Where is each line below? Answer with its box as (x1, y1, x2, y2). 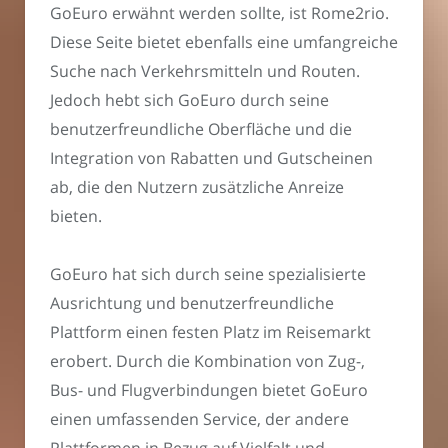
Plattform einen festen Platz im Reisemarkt (50, 321, 371, 344)
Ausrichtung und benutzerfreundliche (50, 292, 334, 315)
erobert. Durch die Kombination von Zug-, (50, 350, 365, 373)
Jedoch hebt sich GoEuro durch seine (50, 88, 329, 111)
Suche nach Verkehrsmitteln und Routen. (50, 59, 360, 82)
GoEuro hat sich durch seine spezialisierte (50, 263, 366, 286)
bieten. (50, 204, 102, 227)
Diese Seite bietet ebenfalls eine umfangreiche (50, 30, 398, 53)
